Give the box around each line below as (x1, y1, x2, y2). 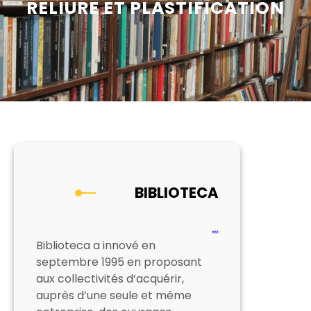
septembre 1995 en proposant (36, 253, 202, 270)
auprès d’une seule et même (36, 287, 192, 303)
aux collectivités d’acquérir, (36, 270, 184, 287)
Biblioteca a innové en (36, 237, 155, 253)
